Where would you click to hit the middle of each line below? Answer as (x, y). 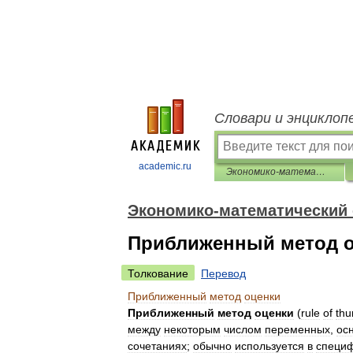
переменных (297, 329)
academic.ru (165, 166)
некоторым (192, 329)
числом (243, 329)
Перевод (223, 273)
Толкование (158, 273)
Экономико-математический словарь (321, 172)
